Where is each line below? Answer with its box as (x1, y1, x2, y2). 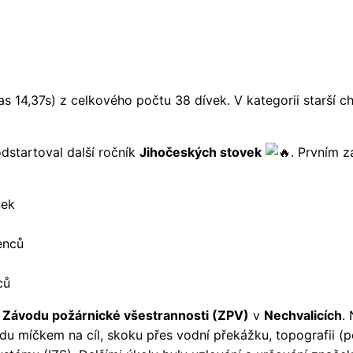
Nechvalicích (264, 307, 342, 323)
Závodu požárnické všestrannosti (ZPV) (2, 307, 249, 323)
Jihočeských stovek (139, 143, 262, 160)
